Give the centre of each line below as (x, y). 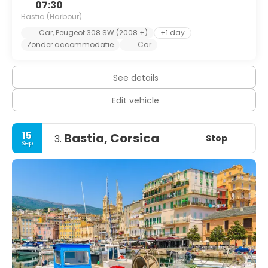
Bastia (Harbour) (51, 16)
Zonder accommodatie (70, 45)
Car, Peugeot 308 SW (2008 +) (93, 33)
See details (135, 78)
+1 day (173, 33)
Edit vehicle (135, 100)
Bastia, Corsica (112, 138)
